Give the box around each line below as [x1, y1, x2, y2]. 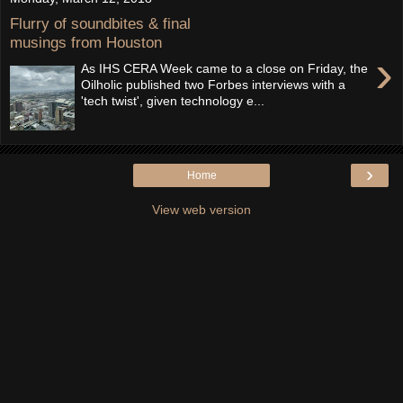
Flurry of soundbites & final [10, 14, 191, 33]
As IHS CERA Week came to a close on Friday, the [81, 61, 369, 76]
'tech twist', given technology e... [81, 94, 265, 108]
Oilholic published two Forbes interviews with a [81, 77, 346, 92]
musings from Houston [10, 33, 162, 52]
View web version [152, 201, 251, 217]
